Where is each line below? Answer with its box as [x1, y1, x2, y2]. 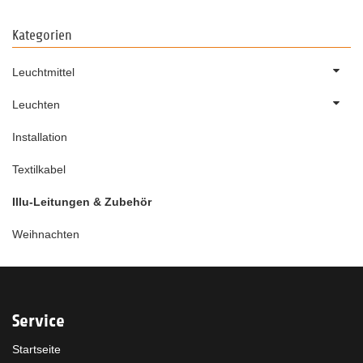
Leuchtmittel [12, 65, 75, 79]
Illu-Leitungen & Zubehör [12, 194, 152, 208]
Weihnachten [12, 227, 79, 241]
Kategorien [12, 27, 72, 43]
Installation [12, 130, 67, 143]
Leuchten [12, 97, 60, 111]
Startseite [12, 342, 61, 356]
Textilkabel [12, 162, 66, 176]
